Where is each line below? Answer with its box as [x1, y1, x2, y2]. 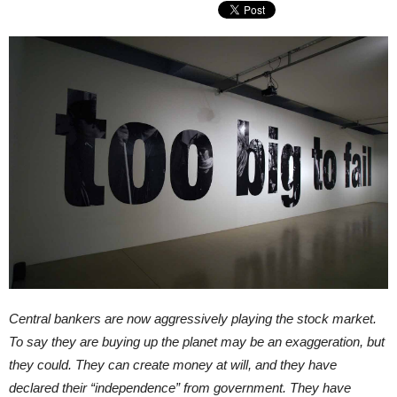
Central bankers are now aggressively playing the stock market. [9, 311, 377, 326]
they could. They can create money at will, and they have [9, 357, 337, 372]
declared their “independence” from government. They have [9, 380, 351, 395]
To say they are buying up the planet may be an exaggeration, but [9, 334, 385, 349]
